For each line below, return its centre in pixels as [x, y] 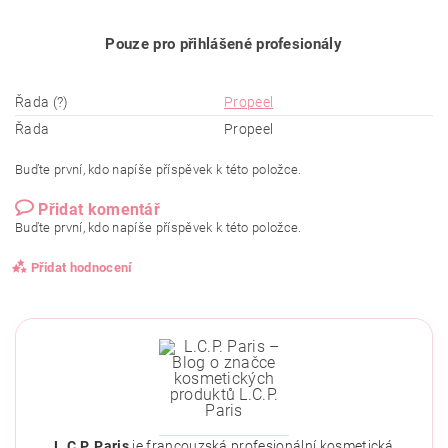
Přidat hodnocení [81, 267]
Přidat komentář [99, 209]
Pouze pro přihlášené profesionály [224, 43]
